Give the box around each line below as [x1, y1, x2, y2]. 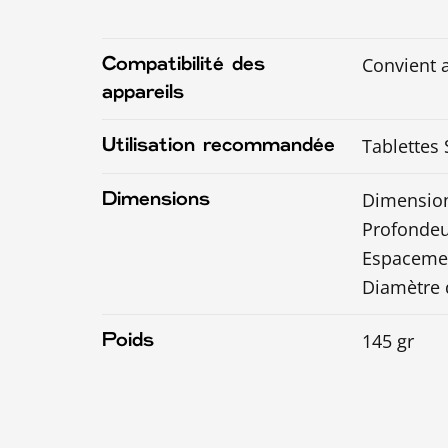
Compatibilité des [102, 54, 265, 74]
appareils [102, 82, 184, 102]
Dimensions [102, 189, 210, 209]
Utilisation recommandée [102, 135, 335, 155]
